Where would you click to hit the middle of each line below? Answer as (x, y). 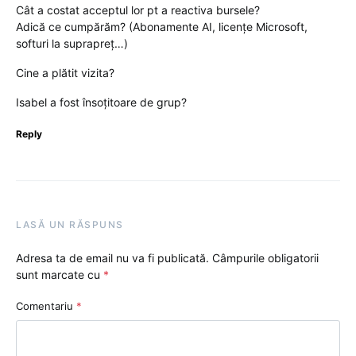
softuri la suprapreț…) (72, 44)
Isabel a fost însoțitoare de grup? (101, 103)
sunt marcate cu (60, 275)
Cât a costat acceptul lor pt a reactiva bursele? (138, 10)
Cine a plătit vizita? (65, 73)
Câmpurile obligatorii (265, 258)
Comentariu (46, 306)
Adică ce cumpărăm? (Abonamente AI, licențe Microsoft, (162, 27)
